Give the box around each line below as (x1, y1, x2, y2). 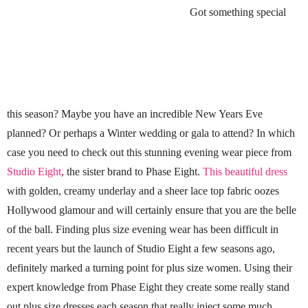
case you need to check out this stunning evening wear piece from (7, 146, 291, 158)
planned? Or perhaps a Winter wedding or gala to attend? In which (7, 127, 295, 139)
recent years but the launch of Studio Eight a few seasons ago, (7, 243, 275, 254)
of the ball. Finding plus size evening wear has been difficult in (7, 223, 278, 235)
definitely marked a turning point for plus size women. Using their (7, 262, 292, 274)
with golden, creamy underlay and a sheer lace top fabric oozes (7, 185, 279, 197)
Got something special (190, 5, 286, 18)
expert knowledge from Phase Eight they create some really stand (7, 281, 289, 293)
